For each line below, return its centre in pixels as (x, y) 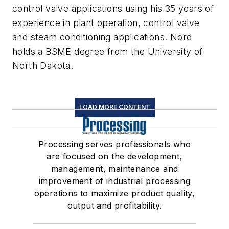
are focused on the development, (114, 157)
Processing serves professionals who (114, 144)
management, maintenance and (114, 169)
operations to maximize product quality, (114, 193)
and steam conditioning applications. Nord (102, 37)
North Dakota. (43, 66)
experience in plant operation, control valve (106, 23)
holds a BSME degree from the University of (108, 52)
